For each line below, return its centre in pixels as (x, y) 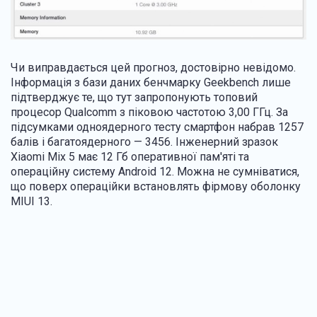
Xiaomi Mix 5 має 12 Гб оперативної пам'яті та (130, 156)
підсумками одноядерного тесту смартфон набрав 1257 (157, 127)
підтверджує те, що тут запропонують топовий (134, 97)
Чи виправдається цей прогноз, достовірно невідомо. (153, 67)
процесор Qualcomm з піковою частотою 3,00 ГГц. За (149, 112)
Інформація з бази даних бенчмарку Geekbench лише (151, 82)
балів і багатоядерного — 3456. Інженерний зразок (144, 142)
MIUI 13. (31, 201)
